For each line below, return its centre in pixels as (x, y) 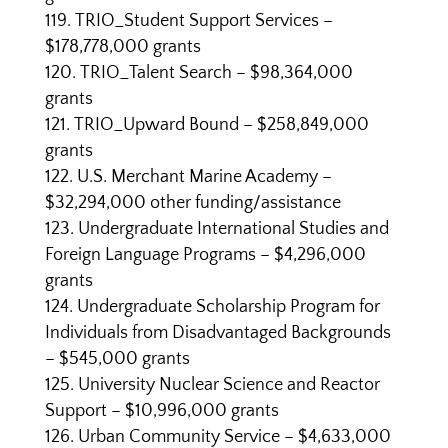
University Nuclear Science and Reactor (228, 385)
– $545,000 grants (117, 359)
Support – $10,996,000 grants (161, 411)
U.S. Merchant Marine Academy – (204, 177)
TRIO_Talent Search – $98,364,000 (216, 73)
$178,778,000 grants (122, 47)
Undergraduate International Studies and (233, 229)
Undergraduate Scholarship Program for (228, 307)
